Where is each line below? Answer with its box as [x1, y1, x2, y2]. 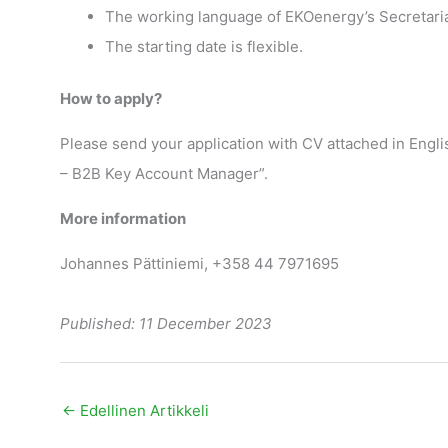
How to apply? [59, 89, 162, 109]
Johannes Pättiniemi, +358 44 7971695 [59, 254, 339, 274]
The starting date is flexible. [104, 36, 303, 56]
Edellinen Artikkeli [75, 400, 209, 420]
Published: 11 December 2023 [59, 314, 272, 334]
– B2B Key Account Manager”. [59, 164, 268, 184]
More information [59, 209, 186, 229]
